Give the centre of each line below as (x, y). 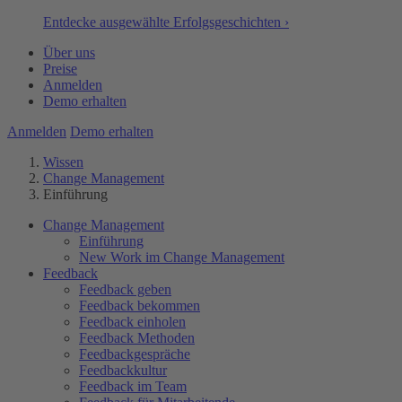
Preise (60, 69)
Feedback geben (125, 289)
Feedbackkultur (123, 370)
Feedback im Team (133, 386)
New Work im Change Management (182, 257)
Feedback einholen (132, 322)
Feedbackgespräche (135, 354)
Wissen (63, 162)
